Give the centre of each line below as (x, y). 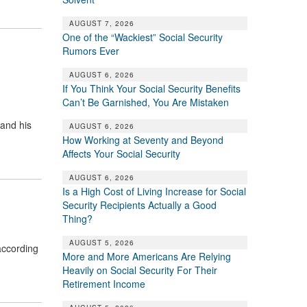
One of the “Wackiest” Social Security (142, 37)
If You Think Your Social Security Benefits (151, 88)
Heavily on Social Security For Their (139, 270)
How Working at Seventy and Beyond (143, 139)
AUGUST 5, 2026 (101, 242)
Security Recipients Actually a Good (139, 205)
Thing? (77, 218)
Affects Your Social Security (121, 153)
